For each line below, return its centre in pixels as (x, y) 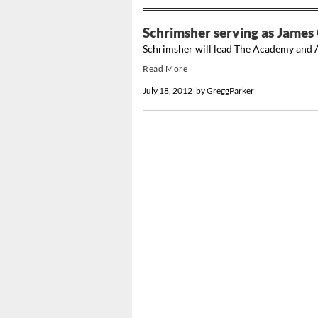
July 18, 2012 (168, 91)
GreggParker (231, 91)
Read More (165, 69)
